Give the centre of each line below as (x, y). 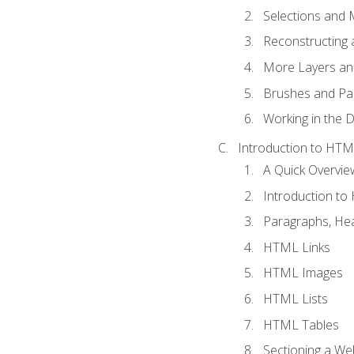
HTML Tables (301, 324)
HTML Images (303, 273)
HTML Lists (295, 299)
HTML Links (296, 247)
